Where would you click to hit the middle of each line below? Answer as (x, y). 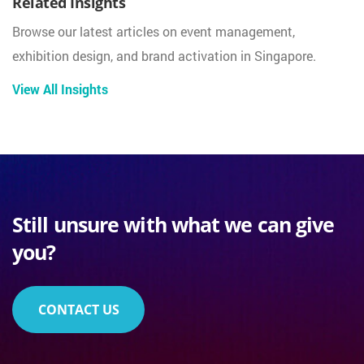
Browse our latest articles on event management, (154, 32)
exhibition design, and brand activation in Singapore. (164, 56)
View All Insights (60, 89)
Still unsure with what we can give (173, 225)
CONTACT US (78, 310)
